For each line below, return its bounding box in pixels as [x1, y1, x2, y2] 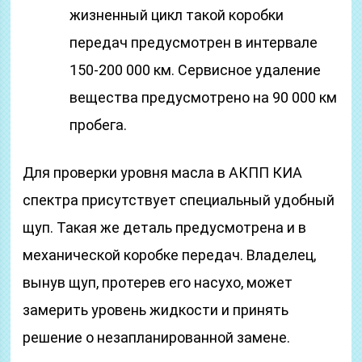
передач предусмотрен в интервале [69, 34, 318, 51]
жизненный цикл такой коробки [69, 6, 284, 23]
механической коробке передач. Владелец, [23, 246, 317, 263]
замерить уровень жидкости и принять [23, 301, 289, 318]
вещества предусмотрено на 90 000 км [69, 89, 338, 106]
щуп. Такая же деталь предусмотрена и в [23, 219, 307, 236]
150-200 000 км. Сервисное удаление [69, 61, 322, 78]
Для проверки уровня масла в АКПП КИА [23, 164, 303, 181]
